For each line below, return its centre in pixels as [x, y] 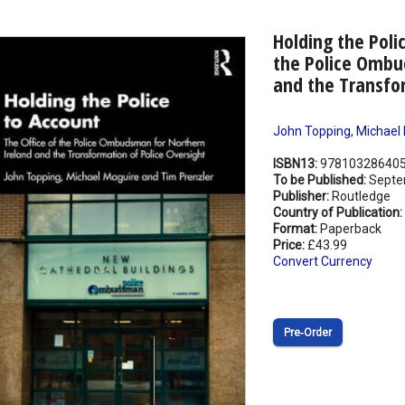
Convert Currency [322, 262]
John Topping [311, 132]
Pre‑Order [307, 333]
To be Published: [320, 180]
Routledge [361, 197]
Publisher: [302, 197]
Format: [296, 229]
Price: [290, 245]
